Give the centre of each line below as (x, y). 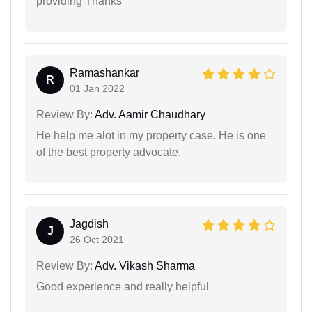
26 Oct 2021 (97, 239)
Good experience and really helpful (123, 286)
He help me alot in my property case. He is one (151, 135)
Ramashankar (104, 72)
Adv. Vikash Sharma (144, 265)
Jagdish (89, 224)
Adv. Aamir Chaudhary (149, 114)
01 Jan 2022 (97, 88)
